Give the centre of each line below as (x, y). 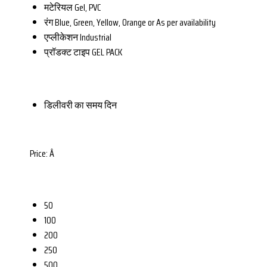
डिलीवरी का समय (73, 105)
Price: (40, 154)
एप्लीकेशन (61, 37)
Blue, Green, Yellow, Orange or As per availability (135, 22)
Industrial (96, 37)
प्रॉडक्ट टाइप (67, 52)
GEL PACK (107, 52)
